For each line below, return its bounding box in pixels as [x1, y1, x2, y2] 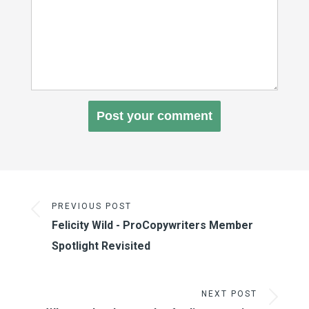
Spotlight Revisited [51, 239, 150, 253]
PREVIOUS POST [51, 201, 132, 212]
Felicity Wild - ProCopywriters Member [51, 219, 253, 232]
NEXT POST [201, 289, 258, 299]
